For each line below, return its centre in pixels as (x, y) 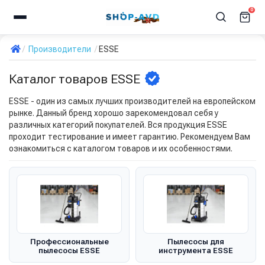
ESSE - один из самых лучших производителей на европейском (132, 101)
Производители (60, 49)
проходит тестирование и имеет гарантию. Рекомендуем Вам (130, 137)
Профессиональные (69, 242)
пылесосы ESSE (69, 251)
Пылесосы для (196, 242)
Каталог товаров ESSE (75, 79)
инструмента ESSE (196, 251)
